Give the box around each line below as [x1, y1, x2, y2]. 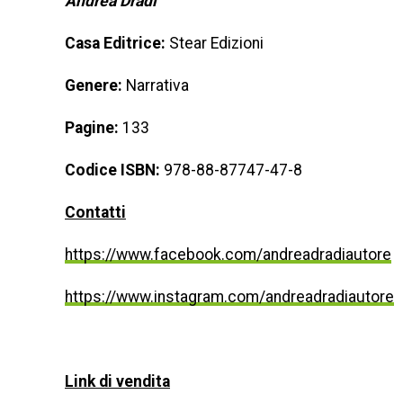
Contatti [65, 203, 126, 221]
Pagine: [65, 119, 122, 137]
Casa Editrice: [65, 34, 169, 52]
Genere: [65, 76, 122, 94]
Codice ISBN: [65, 161, 160, 179]
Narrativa [122, 76, 189, 94]
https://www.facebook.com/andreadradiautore [65, 246, 391, 264]
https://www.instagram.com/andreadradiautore [65, 288, 394, 306]
